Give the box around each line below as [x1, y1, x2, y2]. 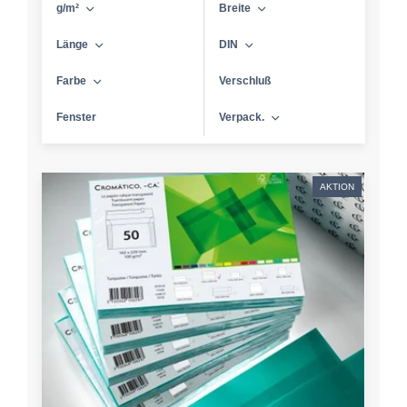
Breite [219, 2, 251, 15]
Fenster [56, 111, 96, 124]
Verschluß [219, 74, 271, 87]
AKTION [320, 182, 354, 192]
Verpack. [219, 111, 264, 124]
